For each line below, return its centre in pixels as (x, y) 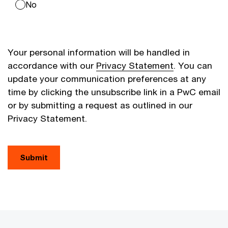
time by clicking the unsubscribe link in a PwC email (114, 92)
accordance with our (52, 65)
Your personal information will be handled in (99, 52)
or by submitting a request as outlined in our (100, 105)
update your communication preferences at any (107, 78)
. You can (193, 65)
